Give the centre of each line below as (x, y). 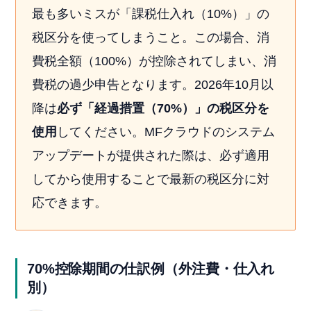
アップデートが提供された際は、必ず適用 (150, 155)
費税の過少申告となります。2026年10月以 (152, 84)
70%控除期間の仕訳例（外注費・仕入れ (151, 269)
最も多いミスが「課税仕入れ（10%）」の (150, 14)
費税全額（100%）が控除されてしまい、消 (154, 61)
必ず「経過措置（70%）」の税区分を (163, 108)
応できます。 (69, 202)
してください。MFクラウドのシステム (166, 132)
